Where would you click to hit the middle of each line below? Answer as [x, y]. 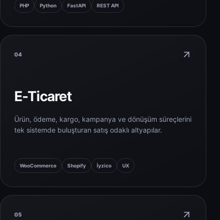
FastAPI [77, 6]
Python [48, 6]
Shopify [77, 166]
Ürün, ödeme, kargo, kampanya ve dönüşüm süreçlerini [103, 119]
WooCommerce [38, 166]
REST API [108, 6]
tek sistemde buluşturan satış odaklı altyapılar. [88, 130]
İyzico [104, 166]
